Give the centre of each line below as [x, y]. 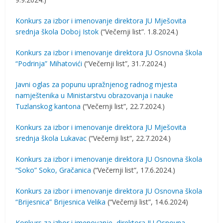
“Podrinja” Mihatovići [49, 63]
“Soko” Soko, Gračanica [54, 170]
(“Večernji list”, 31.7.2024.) [124, 63]
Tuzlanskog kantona [48, 106]
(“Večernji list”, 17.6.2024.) [133, 170]
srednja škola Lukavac [51, 138]
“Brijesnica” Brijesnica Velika [61, 202]
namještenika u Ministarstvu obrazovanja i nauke [95, 95]
